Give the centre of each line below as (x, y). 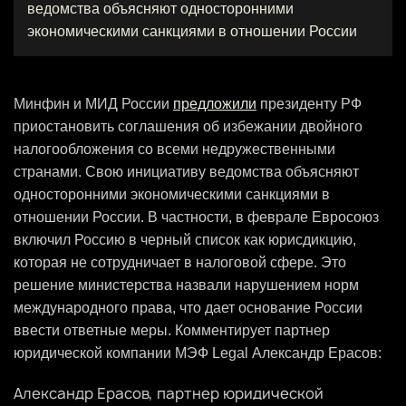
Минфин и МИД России (93, 103)
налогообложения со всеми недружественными (174, 149)
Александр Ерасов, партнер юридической (169, 393)
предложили (215, 103)
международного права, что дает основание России (188, 307)
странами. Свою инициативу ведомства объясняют (186, 171)
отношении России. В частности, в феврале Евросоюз (196, 217)
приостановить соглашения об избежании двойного (188, 126)
